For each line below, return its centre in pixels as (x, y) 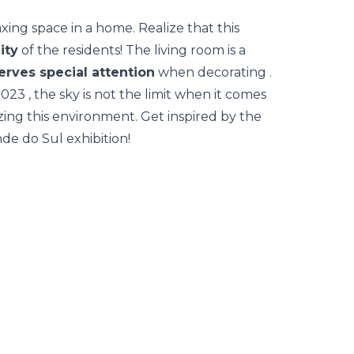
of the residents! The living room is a (132, 50)
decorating (232, 72)
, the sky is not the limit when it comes (146, 94)
